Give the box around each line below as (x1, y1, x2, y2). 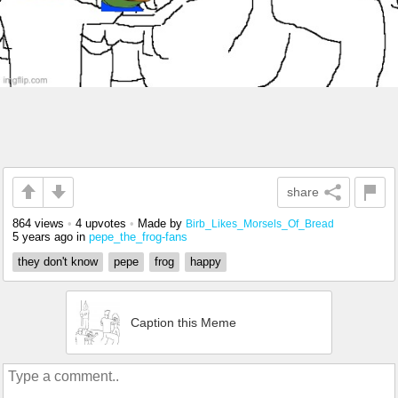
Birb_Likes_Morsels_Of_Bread (186, 217, 334, 229)
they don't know (18, 254, 98, 268)
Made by (138, 216, 186, 230)
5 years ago (12, 229, 73, 243)
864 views (12, 216, 64, 230)
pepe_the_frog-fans (89, 229, 187, 243)
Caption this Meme (131, 314, 236, 330)
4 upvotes (76, 216, 126, 230)
